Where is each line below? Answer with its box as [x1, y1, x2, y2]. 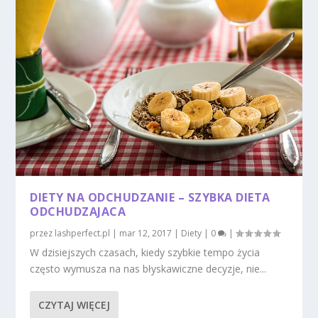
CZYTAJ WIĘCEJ [38, 298, 111, 312]
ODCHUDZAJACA [30, 204, 126, 220]
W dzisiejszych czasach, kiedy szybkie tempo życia [30, 246, 261, 260]
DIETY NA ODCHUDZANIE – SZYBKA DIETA [30, 190, 270, 206]
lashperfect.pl [55, 227, 111, 240]
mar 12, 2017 [119, 227, 172, 240]
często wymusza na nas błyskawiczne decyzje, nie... [30, 262, 267, 276]
